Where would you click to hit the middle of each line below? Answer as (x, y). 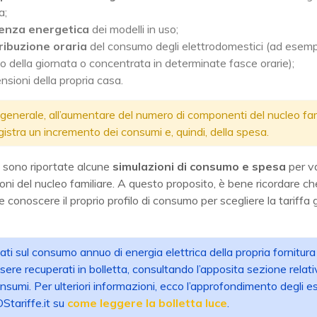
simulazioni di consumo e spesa (199, 167)
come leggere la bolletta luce (147, 303)
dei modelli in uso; (134, 29)
